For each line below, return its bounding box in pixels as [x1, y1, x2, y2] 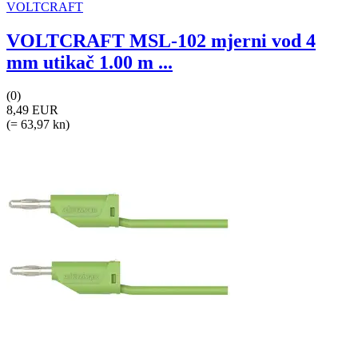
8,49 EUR [6, 103, 58, 117]
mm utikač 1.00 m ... [6, 51, 173, 73]
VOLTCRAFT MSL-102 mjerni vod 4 [6, 30, 316, 51]
